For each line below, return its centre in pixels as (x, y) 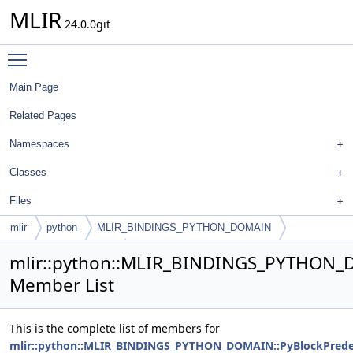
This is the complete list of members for (115, 328)
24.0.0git (86, 24)
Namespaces (39, 144)
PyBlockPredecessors (66, 251)
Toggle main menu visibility (108, 52)
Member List (62, 285)
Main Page (34, 87)
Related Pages (43, 115)
